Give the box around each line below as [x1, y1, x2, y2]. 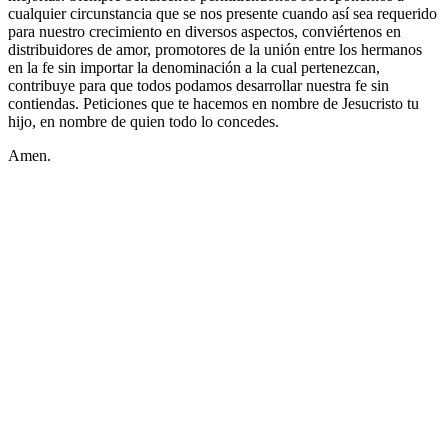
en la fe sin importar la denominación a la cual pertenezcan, [8, 59, 380, 77]
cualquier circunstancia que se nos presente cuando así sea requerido [8, 5, 437, 23]
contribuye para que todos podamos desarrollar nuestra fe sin [8, 77, 389, 95]
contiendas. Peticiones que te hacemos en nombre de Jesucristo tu [8, 95, 419, 113]
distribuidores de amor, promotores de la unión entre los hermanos [8, 41, 422, 59]
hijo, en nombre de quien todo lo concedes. [8, 113, 279, 131]
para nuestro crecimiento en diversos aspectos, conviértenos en [8, 23, 401, 41]
